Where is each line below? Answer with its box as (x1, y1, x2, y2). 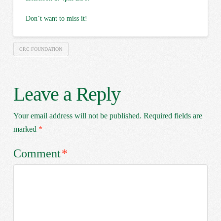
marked (13, 125, 38, 134)
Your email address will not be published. (13, 111, 142, 120)
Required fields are (143, 111, 202, 120)
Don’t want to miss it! (25, 15, 87, 23)
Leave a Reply (13, 83, 120, 106)
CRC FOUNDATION (19, 46, 63, 52)
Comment (13, 147, 64, 160)
